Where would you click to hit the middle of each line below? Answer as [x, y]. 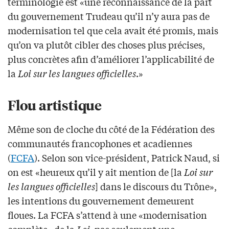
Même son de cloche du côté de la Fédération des [111, 129]
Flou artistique [55, 104]
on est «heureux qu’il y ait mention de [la [96, 171]
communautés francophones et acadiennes [100, 143]
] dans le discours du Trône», [156, 186]
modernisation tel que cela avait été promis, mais [113, 30]
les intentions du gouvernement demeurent [101, 200]
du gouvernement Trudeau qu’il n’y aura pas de [109, 16]
